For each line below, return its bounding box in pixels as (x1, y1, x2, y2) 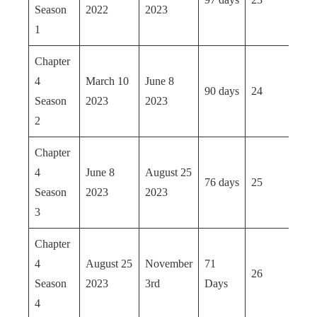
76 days (204, 176, 239, 188)
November (145, 258, 192, 270)
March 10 (86, 75, 129, 87)
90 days (204, 85, 239, 97)
